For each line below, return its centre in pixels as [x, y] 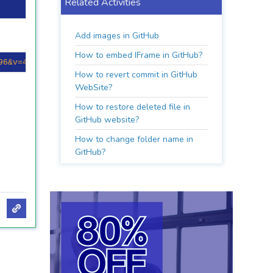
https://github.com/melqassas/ [113, 62]
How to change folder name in [134, 139]
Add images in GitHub [117, 36]
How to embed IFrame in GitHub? [139, 55]
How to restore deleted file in [133, 107]
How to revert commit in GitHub [136, 75]
